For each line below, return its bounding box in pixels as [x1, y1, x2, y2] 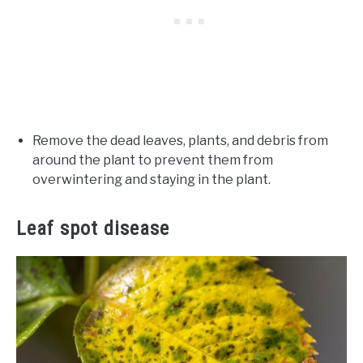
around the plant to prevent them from [32, 152, 273, 168]
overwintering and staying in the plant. [32, 172, 271, 187]
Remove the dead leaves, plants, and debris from [32, 133, 328, 148]
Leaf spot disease [16, 217, 169, 240]
